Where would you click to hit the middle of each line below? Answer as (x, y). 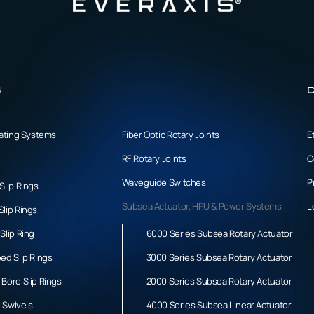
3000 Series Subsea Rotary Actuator (219, 257)
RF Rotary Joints (154, 158)
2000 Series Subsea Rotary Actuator (219, 281)
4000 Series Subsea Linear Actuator (219, 305)
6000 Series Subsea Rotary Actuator (219, 233)
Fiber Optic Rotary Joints (170, 134)
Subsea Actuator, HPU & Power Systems (202, 206)
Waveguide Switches (164, 182)
